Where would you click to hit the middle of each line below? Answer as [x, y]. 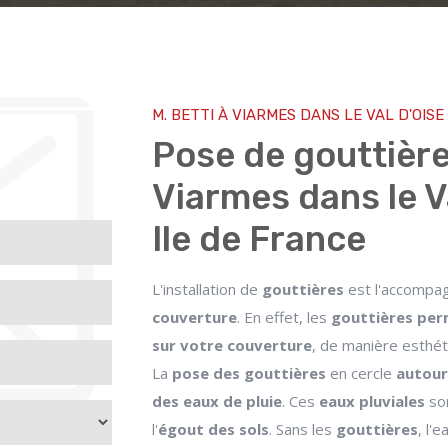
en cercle [361, 373]
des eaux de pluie [217, 401]
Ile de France [259, 239]
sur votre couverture [232, 345]
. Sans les [302, 429]
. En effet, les [284, 317]
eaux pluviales [372, 401]
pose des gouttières [249, 373]
